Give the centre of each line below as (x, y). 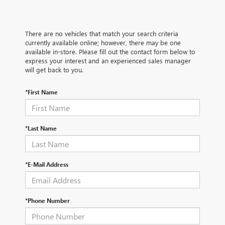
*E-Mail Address (47, 164)
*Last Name (41, 128)
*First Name (41, 92)
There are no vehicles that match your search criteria (102, 34)
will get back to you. (54, 70)
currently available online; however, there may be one (103, 43)
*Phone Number (47, 201)
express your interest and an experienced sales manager (108, 61)
